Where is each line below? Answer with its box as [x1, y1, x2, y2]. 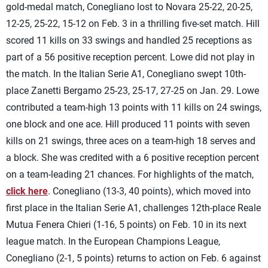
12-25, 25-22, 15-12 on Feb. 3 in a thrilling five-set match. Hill [6, 18, 260, 29]
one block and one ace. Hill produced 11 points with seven [6, 118, 250, 130]
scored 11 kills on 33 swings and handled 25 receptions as [6, 35, 252, 46]
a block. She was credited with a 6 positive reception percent [6, 152, 259, 163]
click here [6, 185, 48, 197]
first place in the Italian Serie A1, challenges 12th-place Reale [6, 202, 261, 214]
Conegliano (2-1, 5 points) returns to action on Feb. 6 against [6, 252, 261, 264]
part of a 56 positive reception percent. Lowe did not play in [6, 51, 255, 63]
